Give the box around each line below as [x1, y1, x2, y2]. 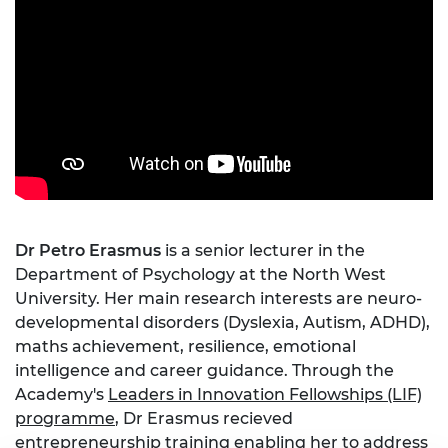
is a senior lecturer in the [161, 240, 365, 260]
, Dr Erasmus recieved [115, 408, 293, 428]
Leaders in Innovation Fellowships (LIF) [108, 384, 422, 404]
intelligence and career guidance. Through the [15, 360, 394, 380]
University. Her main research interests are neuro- [15, 288, 422, 308]
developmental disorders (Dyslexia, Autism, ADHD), [15, 312, 430, 332]
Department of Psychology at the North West [15, 264, 386, 284]
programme [15, 408, 115, 428]
